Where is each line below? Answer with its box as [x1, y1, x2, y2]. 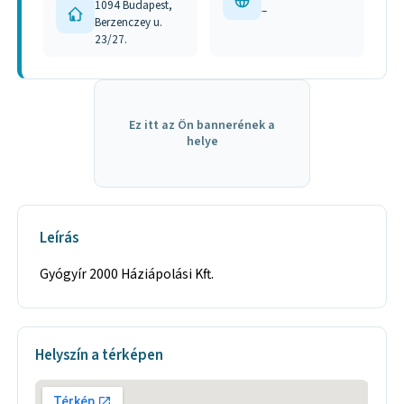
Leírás [40, 226, 79, 249]
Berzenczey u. [95, 13, 163, 31]
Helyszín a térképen [35, 344, 164, 366]
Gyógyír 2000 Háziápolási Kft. [40, 264, 215, 285]
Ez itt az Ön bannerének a [129, 115, 275, 134]
